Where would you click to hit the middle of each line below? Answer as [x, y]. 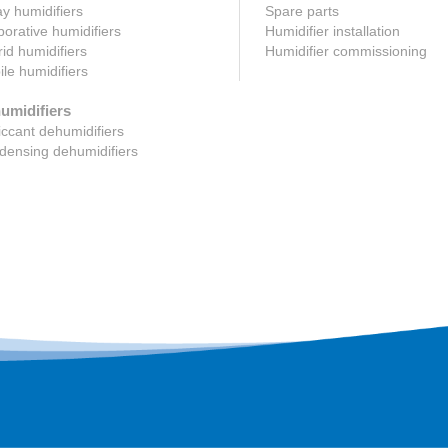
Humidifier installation [332, 31]
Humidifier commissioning [345, 51]
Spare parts [301, 11]
